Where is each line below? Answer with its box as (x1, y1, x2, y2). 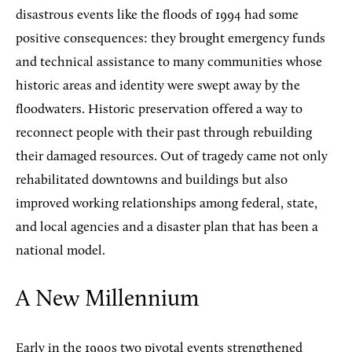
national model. (16, 244, 105, 258)
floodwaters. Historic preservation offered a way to (16, 103, 302, 117)
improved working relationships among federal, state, (16, 197, 317, 211)
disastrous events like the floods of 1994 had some (16, 9, 299, 23)
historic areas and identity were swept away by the (16, 79, 300, 93)
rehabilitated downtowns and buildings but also (16, 174, 288, 188)
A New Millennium (16, 288, 199, 312)
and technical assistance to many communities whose (16, 56, 322, 70)
